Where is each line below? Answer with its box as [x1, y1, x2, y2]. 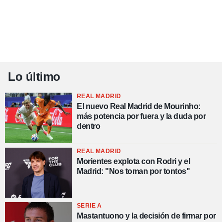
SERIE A [77, 202, 102, 209]
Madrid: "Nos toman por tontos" [77, 166, 190, 175]
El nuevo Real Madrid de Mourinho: [77, 102, 201, 111]
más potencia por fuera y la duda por [77, 112, 206, 121]
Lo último [8, 70, 60, 84]
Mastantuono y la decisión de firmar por [77, 211, 216, 220]
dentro [77, 122, 100, 131]
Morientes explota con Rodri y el [77, 157, 190, 166]
